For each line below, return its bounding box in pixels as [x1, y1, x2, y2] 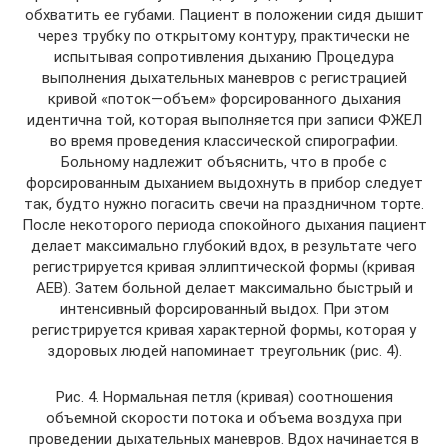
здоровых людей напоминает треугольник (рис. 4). [46, 342, 402, 361]
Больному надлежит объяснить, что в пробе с [61, 153, 387, 172]
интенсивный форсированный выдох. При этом [59, 300, 389, 319]
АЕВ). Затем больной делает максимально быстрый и [35, 279, 413, 298]
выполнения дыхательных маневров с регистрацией [41, 69, 407, 88]
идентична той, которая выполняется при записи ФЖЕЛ [26, 111, 422, 130]
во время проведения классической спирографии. [50, 132, 398, 151]
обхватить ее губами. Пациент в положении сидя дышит [24, 6, 424, 25]
